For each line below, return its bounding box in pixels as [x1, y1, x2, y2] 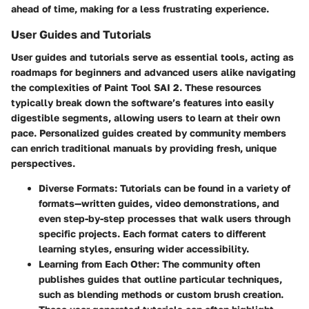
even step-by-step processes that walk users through [39, 212, 290, 224]
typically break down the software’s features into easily [11, 96, 274, 108]
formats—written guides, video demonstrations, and [39, 197, 279, 209]
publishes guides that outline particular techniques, [39, 272, 282, 285]
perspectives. [11, 157, 75, 169]
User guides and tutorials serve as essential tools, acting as [11, 50, 294, 63]
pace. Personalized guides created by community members [11, 126, 286, 139]
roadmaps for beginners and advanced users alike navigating [11, 66, 296, 78]
